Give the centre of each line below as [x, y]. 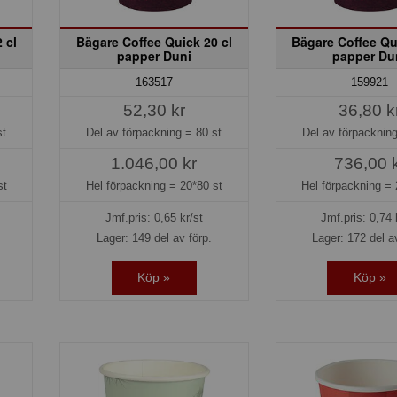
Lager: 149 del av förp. [154, 238]
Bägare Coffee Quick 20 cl [154, 41]
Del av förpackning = [141, 132]
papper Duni [154, 55]
